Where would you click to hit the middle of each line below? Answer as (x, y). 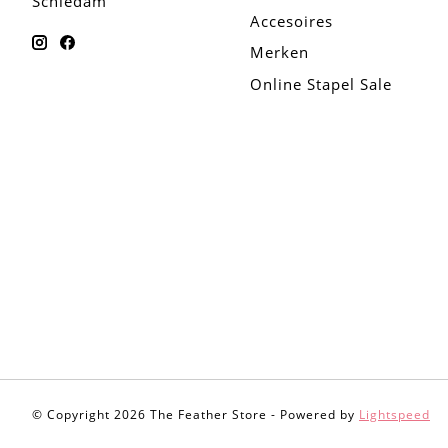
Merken (279, 52)
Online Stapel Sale (320, 83)
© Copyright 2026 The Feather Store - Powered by (195, 415)
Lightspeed (394, 415)
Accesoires (291, 21)
